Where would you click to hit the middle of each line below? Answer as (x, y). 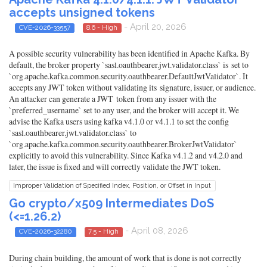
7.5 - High (104, 232)
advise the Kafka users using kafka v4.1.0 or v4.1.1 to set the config (119, 122)
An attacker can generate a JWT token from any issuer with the (113, 99)
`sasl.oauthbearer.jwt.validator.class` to (73, 133)
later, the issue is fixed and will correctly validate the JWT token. (115, 167)
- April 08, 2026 (156, 231)
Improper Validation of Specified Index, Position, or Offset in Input (112, 186)
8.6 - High (102, 27)
